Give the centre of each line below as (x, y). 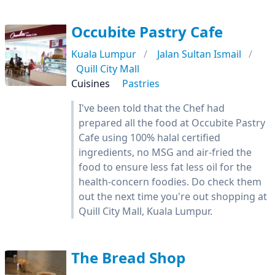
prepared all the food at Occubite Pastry (172, 123)
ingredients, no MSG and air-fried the (165, 152)
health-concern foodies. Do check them (170, 182)
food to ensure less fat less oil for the (165, 167)
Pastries (141, 83)
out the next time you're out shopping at (173, 196)
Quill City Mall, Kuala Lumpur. (145, 211)
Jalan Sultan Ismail (199, 54)
